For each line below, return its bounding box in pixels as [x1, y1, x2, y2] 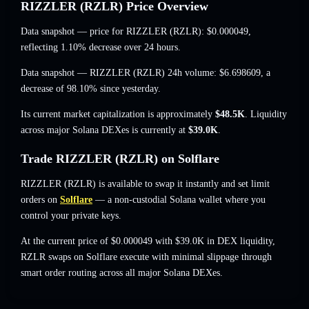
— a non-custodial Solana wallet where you [92, 195, 266, 206]
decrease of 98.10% [21, 83, 97, 94]
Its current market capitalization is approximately [21, 109, 215, 120]
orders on [21, 195, 57, 206]
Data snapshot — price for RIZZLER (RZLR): [21, 26, 207, 37]
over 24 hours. [121, 42, 181, 53]
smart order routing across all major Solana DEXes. [21, 268, 223, 279]
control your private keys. [21, 210, 121, 221]
